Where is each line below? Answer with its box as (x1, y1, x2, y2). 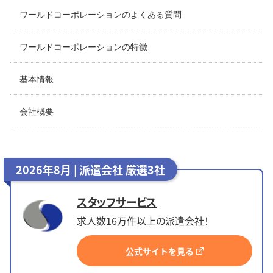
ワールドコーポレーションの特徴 (19, 42, 147, 52)
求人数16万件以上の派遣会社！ (77, 213, 209, 228)
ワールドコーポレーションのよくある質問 (19, 10, 182, 20)
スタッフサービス (77, 193, 157, 210)
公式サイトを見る (126, 245, 194, 258)
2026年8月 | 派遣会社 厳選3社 (16, 161, 165, 178)
